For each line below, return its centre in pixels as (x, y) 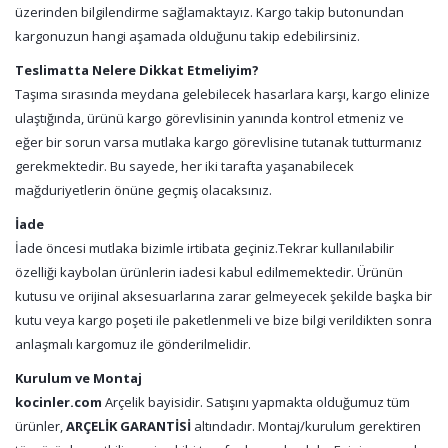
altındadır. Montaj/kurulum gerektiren (306, 426)
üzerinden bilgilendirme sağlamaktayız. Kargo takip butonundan (209, 12)
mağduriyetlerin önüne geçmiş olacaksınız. (143, 190)
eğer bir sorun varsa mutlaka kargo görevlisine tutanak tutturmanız (218, 142)
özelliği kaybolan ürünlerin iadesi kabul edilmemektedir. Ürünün (209, 272)
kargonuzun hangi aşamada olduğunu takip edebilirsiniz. (187, 36)
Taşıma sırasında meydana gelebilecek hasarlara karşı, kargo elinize (222, 94)
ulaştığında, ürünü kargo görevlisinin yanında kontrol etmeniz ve (209, 118)
